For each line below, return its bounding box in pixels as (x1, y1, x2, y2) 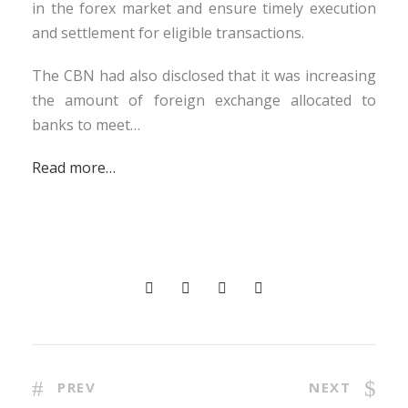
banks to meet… (32, 114, 140, 135)
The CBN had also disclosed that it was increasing (32, 65, 376, 86)
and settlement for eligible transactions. (32, 22, 304, 43)
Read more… (32, 157, 116, 178)
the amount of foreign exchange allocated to (32, 89, 376, 110)
